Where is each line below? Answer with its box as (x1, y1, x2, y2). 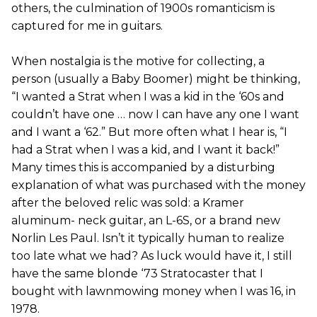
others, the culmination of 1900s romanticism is (11, 1, 275, 15)
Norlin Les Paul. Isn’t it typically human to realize (11, 231, 284, 245)
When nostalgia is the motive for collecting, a (11, 54, 265, 68)
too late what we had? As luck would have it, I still (11, 249, 292, 263)
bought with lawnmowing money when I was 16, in (11, 284, 296, 298)
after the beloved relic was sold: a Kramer (11, 196, 244, 209)
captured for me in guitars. (11, 19, 163, 33)
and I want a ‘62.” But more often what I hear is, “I (11, 125, 287, 139)
